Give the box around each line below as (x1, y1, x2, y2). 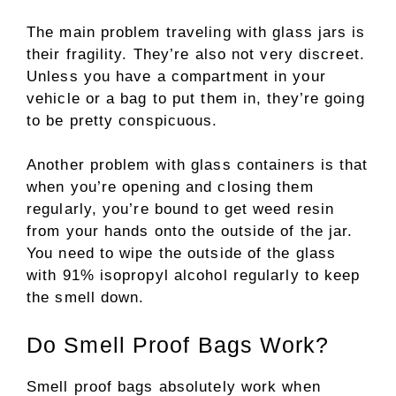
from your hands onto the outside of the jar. (27, 223, 354, 240)
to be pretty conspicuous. (27, 111, 218, 129)
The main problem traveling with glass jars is (27, 23, 366, 41)
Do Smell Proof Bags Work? (27, 331, 330, 357)
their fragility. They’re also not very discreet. (27, 45, 365, 63)
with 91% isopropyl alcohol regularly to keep (27, 267, 361, 285)
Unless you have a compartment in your (27, 67, 326, 85)
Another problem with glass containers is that (27, 156, 369, 174)
